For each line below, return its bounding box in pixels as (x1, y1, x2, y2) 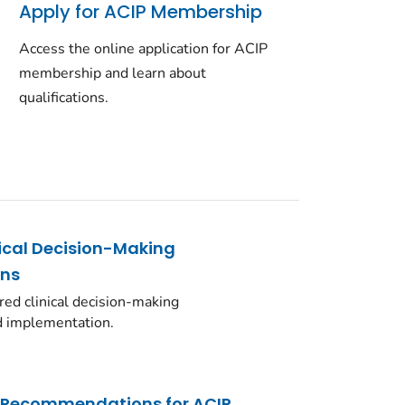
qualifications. (19, 88, 109, 108)
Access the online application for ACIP (19, 39, 268, 60)
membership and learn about (19, 63, 207, 84)
